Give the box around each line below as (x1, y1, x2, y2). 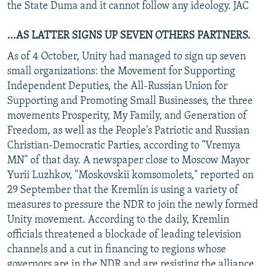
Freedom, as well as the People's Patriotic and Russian (7, 125, 249, 137)
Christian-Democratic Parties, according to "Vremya (7, 140, 240, 151)
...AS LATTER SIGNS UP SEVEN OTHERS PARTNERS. (7, 30, 251, 42)
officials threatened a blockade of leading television (7, 229, 241, 240)
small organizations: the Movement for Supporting (7, 65, 235, 77)
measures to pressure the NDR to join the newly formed (7, 199, 258, 211)
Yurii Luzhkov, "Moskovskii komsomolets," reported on (7, 169, 254, 181)
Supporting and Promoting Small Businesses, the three (7, 95, 253, 107)
